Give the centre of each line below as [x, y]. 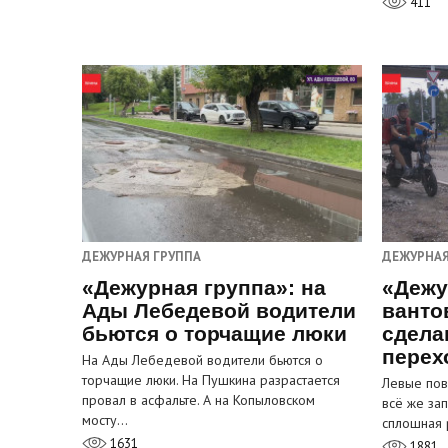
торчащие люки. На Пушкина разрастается [211, 380]
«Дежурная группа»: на [204, 288]
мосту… [105, 420]
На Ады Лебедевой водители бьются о [202, 360]
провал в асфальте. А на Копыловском [198, 400]
